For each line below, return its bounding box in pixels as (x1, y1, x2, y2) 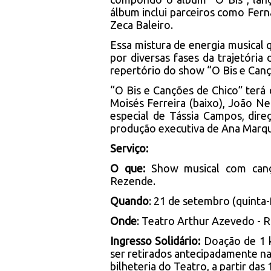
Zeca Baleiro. (110, 19, 173, 31)
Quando (110, 195, 149, 207)
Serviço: (110, 142, 148, 154)
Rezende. (110, 175, 155, 187)
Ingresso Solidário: (110, 235, 204, 247)
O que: (110, 162, 151, 174)
